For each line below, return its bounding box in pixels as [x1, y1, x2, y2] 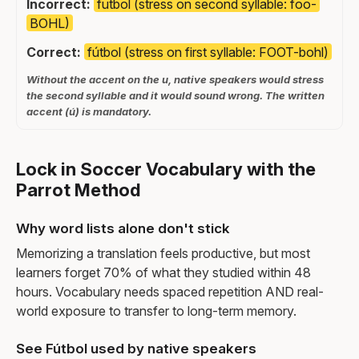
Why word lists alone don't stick [16, 220, 230, 236]
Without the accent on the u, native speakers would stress [26, 72, 324, 86]
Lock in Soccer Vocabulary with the [16, 158, 316, 179]
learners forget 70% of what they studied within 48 [16, 264, 311, 280]
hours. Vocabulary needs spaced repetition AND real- [16, 283, 324, 300]
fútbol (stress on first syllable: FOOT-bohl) [87, 43, 329, 60]
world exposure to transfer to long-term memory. [16, 302, 296, 319]
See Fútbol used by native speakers [16, 340, 256, 357]
